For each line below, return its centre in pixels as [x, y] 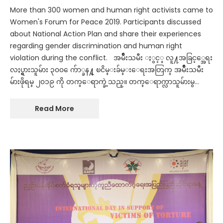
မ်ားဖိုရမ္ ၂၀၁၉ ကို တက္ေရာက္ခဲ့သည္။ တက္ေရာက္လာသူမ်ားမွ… [105, 82]
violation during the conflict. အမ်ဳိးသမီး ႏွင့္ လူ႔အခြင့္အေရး [111, 58]
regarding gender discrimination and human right [96, 46]
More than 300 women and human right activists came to [111, 10]
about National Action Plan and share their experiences [106, 34]
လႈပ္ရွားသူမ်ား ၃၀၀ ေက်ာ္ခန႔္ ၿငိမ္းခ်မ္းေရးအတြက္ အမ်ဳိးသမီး [107, 70]
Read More [55, 109]
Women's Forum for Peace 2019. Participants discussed [106, 22]
